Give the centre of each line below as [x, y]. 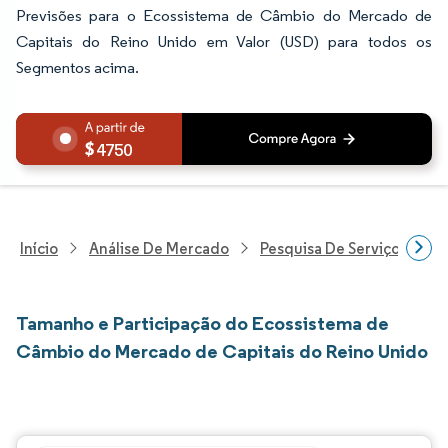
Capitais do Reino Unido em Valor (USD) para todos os [224, 41]
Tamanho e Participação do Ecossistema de [202, 323]
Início [39, 248]
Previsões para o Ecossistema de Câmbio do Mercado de [224, 15]
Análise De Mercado [159, 248]
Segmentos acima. [77, 67]
